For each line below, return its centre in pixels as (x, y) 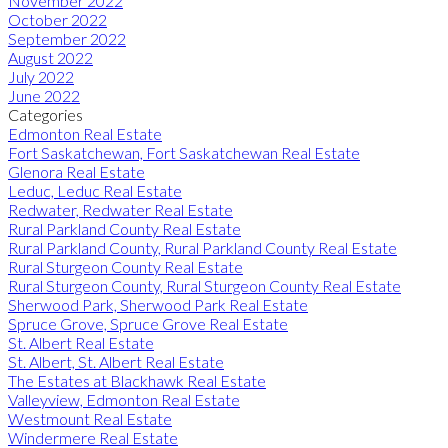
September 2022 (67, 38)
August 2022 (50, 57)
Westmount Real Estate (90, 418)
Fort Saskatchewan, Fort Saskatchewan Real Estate (184, 152)
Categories (45, 114)
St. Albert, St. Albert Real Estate (116, 361)
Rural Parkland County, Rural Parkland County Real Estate (202, 247)
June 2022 (44, 95)
